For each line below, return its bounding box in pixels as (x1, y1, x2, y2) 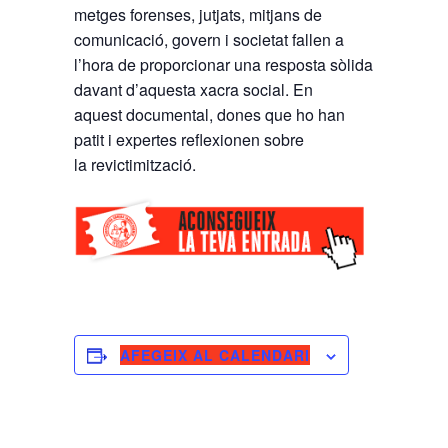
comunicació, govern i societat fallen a (74, 28, 344, 52)
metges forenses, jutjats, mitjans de (74, 3, 322, 27)
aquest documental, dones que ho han (74, 103, 345, 127)
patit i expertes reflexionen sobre (74, 128, 304, 152)
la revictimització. (74, 153, 196, 177)
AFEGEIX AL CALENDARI (120, 344, 310, 365)
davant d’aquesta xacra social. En (74, 78, 313, 102)
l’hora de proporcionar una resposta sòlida (74, 53, 373, 77)
